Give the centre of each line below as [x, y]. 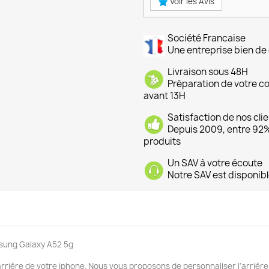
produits [162, 142]
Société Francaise [207, 38]
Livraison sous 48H [208, 72]
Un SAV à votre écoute [215, 163]
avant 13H [165, 96]
